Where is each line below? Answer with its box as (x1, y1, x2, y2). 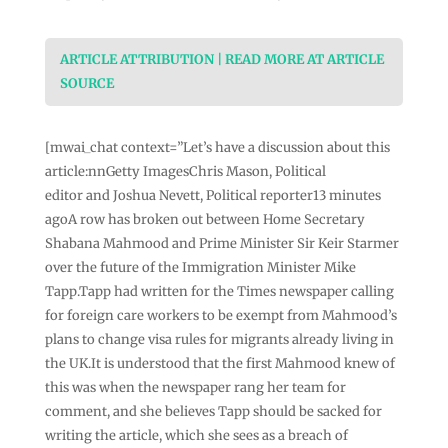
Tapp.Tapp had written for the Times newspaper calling (44, 282, 394, 300)
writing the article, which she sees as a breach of (44, 426, 348, 444)
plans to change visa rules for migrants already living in (44, 330, 394, 348)
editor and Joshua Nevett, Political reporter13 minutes (44, 186, 381, 204)
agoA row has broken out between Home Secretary (44, 210, 365, 228)
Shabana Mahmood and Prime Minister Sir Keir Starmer (44, 234, 399, 252)
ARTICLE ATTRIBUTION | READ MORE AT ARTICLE (59, 50, 384, 68)
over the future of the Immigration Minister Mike (44, 258, 356, 276)
